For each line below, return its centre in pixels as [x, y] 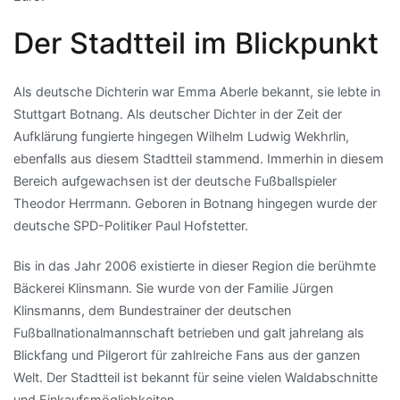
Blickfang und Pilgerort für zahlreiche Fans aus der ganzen [187, 355]
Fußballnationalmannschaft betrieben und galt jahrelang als [189, 333]
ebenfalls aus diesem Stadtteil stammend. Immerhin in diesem [199, 159]
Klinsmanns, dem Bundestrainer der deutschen [152, 311]
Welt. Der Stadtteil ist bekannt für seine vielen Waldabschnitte [196, 378]
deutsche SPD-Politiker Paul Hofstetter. [131, 226]
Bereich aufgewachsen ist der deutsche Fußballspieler [175, 181]
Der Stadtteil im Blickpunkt [196, 44]
